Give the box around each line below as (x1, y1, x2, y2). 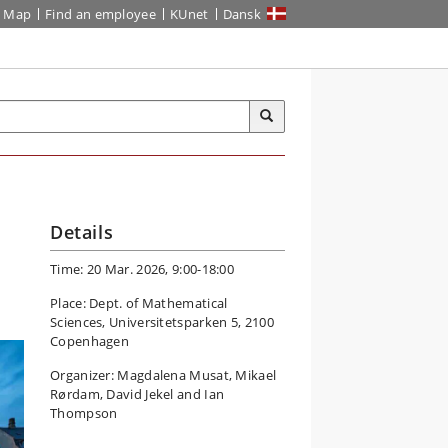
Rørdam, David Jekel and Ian (50, 385, 225, 403)
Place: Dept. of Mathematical (50, 294, 228, 312)
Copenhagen (50, 332, 129, 350)
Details (50, 220, 114, 244)
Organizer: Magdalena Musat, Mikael (50, 366, 277, 384)
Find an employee (45, 5, 156, 23)
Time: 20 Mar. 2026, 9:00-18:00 (50, 260, 234, 278)
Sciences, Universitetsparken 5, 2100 (50, 313, 274, 331)
